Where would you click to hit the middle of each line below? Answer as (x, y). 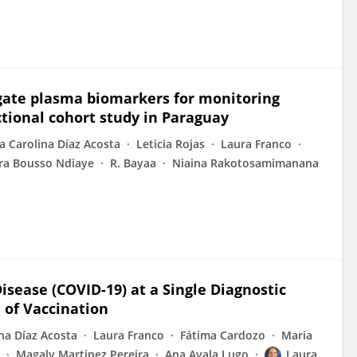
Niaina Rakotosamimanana (245, 163)
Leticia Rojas (171, 144)
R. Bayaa (133, 163)
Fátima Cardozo (223, 335)
